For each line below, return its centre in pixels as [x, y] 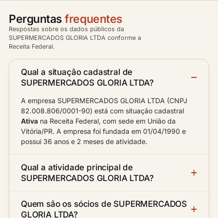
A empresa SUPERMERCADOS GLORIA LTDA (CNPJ [104, 100]
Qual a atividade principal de [77, 167]
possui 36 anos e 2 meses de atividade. [84, 141]
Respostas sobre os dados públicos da [66, 29]
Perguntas [37, 19]
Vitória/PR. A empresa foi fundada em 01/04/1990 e [103, 131]
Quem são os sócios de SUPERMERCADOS [104, 204]
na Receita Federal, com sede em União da [107, 121]
